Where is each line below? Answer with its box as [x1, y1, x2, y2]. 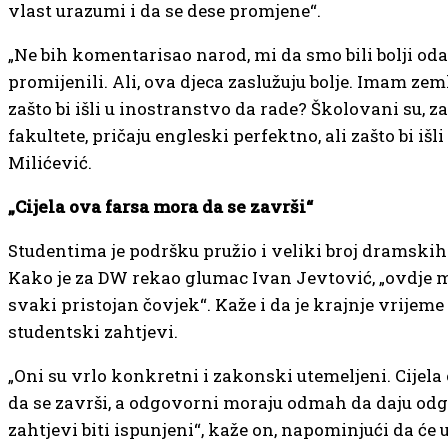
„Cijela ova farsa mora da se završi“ [8, 194, 313, 218]
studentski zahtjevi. [8, 319, 178, 343]
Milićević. [8, 150, 92, 174]
